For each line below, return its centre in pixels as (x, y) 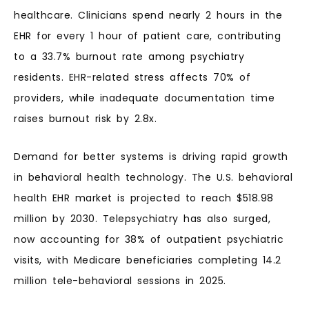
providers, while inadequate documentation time (144, 98)
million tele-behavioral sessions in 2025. (120, 280)
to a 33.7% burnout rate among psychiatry (129, 57)
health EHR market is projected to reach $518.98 (144, 198)
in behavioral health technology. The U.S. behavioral (153, 177)
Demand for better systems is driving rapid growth (151, 156)
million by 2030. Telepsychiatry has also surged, (142, 218)
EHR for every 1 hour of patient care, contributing (147, 36)
